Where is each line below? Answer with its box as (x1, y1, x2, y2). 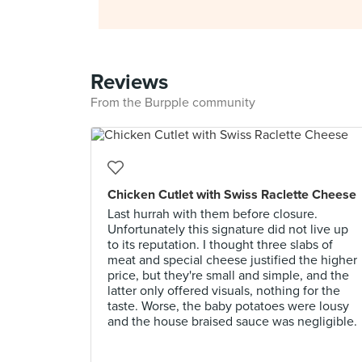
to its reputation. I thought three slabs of (107, 237, 333, 253)
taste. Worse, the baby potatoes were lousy (107, 298, 349, 314)
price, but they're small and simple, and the (107, 267, 349, 284)
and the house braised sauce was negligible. (107, 314, 357, 330)
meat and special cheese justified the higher (107, 252, 357, 268)
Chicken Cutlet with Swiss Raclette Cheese (107, 187, 356, 203)
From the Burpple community (90, 95, 255, 111)
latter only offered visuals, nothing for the (107, 283, 340, 299)
